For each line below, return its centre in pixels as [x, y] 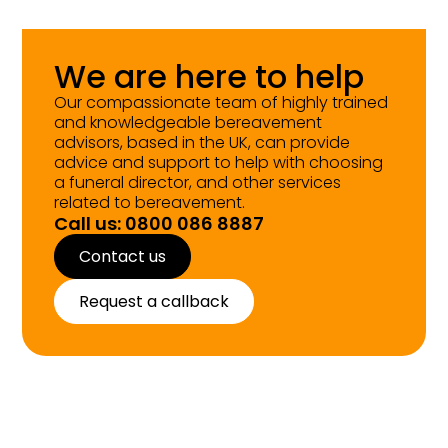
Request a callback [154, 301]
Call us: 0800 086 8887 [159, 223]
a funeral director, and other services [198, 182]
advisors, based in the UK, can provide [202, 142]
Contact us [123, 256]
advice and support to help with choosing [219, 162]
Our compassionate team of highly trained [221, 102]
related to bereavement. [150, 202]
